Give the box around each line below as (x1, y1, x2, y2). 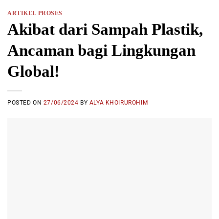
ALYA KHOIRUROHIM (89, 99, 148, 106)
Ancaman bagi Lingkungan (7, 41, 196, 60)
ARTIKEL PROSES (7, 10, 63, 16)
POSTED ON (7, 99, 44, 106)
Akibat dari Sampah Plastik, (7, 20, 203, 39)
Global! (7, 62, 60, 81)
